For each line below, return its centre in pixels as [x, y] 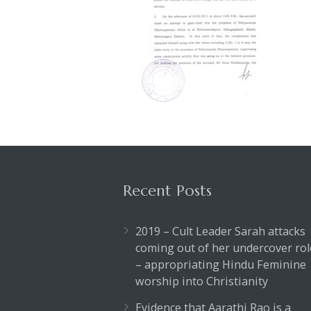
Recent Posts [167, 191]
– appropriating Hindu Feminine [221, 264]
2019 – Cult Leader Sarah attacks [220, 231]
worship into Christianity [202, 281]
